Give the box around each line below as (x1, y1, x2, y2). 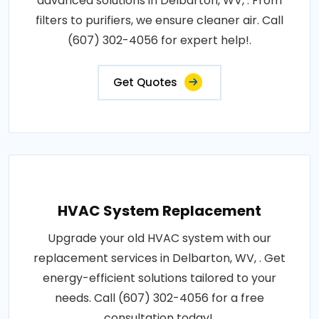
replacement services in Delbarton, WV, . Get (33, 249, 286, 266)
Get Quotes (113, 74, 177, 90)
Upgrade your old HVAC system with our (48, 229, 271, 246)
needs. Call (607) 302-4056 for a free (55, 289, 264, 306)
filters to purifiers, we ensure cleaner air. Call (36, 11, 283, 28)
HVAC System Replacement (58, 200, 261, 221)
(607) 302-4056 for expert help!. (68, 31, 251, 48)
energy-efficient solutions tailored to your (43, 269, 276, 286)
